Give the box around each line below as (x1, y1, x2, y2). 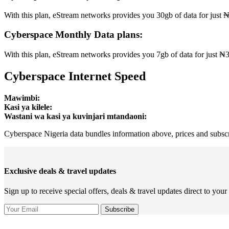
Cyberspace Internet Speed (4, 69, 146, 83)
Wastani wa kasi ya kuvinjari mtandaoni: (4, 111, 147, 121)
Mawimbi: (4, 93, 40, 102)
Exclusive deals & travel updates (4, 167, 116, 176)
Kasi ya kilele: (4, 102, 52, 111)
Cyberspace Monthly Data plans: (4, 29, 143, 40)
